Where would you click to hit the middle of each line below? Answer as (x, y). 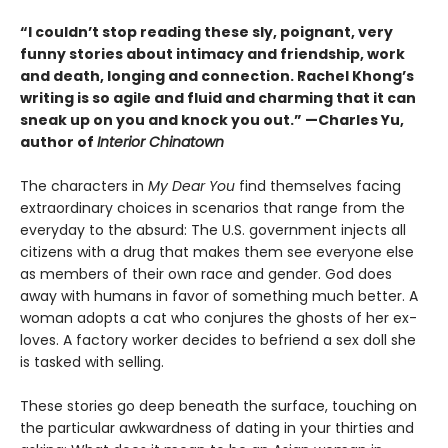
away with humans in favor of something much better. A (219, 295)
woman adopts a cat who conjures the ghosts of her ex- (218, 317)
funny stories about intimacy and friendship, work (212, 53)
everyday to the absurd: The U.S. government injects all (213, 229)
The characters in (84, 185)
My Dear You (191, 185)
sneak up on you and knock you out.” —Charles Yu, (212, 119)
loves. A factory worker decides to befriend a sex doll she (218, 339)
